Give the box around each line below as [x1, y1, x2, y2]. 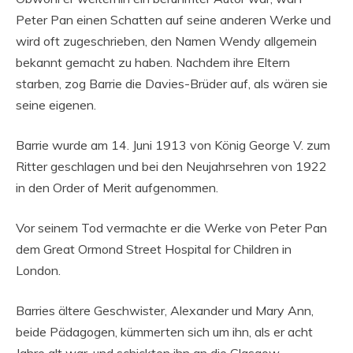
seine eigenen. [16, 97, 96, 113]
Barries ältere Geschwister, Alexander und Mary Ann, [16, 303, 314, 318]
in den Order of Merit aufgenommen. [16, 180, 218, 195]
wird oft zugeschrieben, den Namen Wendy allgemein [16, 33, 317, 49]
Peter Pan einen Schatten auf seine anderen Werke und [16, 12, 331, 28]
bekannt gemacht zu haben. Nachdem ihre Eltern [16, 54, 290, 70]
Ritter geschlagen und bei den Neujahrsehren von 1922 [16, 158, 327, 174]
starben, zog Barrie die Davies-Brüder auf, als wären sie [16, 76, 328, 91]
